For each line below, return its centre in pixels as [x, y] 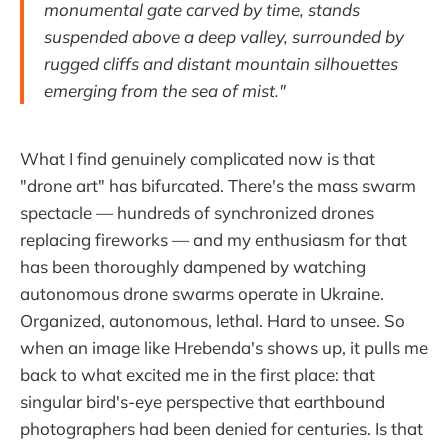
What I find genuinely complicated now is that [197, 159]
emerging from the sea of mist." [165, 91]
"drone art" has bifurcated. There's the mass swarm [218, 186]
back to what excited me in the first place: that [197, 375]
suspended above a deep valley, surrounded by [224, 37]
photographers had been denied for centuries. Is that [221, 429]
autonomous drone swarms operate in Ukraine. [202, 294]
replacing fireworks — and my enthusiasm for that [213, 240]
